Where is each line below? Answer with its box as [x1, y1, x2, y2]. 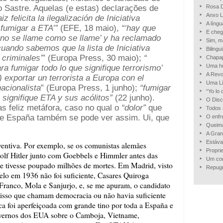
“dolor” [121, 103, 146, 112]
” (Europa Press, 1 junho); [41, 83, 140, 93]
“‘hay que [121, 23, 156, 33]
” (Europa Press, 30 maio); [42, 53, 141, 63]
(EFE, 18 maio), [58, 23, 121, 33]
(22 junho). [112, 93, 155, 103]
